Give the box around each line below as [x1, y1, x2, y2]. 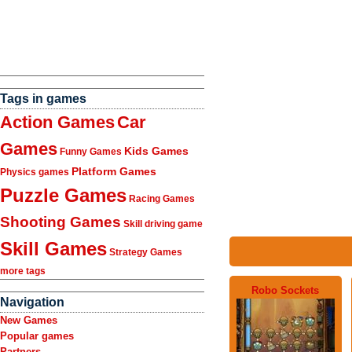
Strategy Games [109, 247, 182, 258]
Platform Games [71, 165, 156, 178]
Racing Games [129, 193, 195, 204]
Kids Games [124, 145, 189, 157]
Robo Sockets [251, 284, 320, 296]
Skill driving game [123, 218, 203, 229]
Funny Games [60, 146, 122, 157]
